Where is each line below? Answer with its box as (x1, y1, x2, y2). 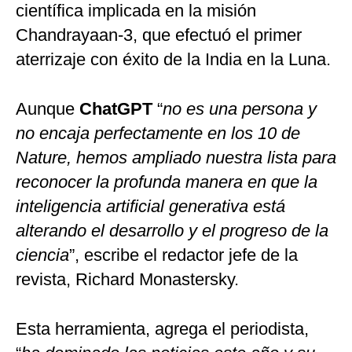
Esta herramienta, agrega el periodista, (16, 319, 309, 339)
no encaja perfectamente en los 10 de (16, 123, 300, 144)
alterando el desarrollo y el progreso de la (16, 221, 328, 241)
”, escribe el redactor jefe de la (69, 245, 298, 266)
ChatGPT (79, 99, 157, 119)
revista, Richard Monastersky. (16, 269, 239, 290)
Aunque (16, 99, 79, 119)
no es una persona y (163, 99, 317, 119)
